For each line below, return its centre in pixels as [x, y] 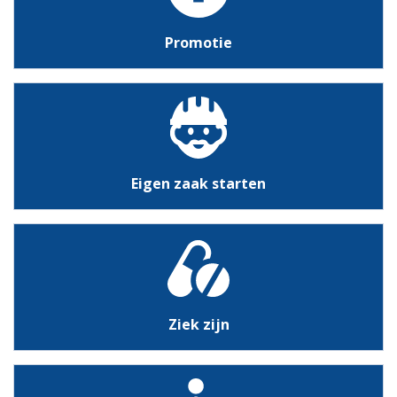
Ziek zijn [198, 324]
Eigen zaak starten [198, 183]
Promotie [198, 42]
